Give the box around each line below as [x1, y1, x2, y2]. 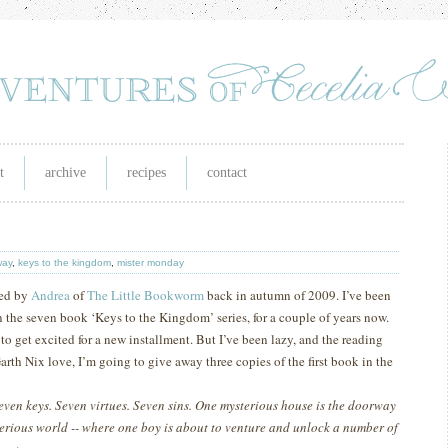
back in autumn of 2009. [204, 286, 339, 304]
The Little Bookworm [87, 286, 204, 304]
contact [207, 165, 247, 180]
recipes [127, 165, 166, 180]
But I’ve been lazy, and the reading [196, 330, 383, 348]
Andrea [31, 286, 70, 304]
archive [45, 165, 86, 180]
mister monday [117, 257, 184, 268]
